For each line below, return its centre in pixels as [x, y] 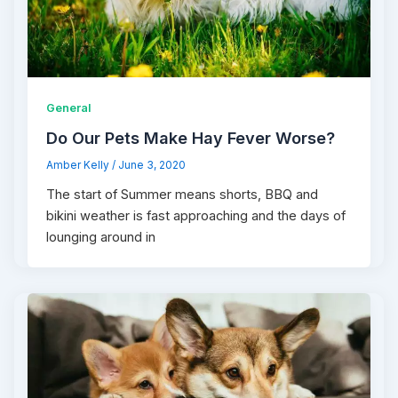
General [69, 107]
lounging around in [101, 238]
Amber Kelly [80, 166]
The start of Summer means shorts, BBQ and [183, 195]
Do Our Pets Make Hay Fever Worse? [191, 138]
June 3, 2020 [152, 166]
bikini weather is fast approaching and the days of [196, 216]
